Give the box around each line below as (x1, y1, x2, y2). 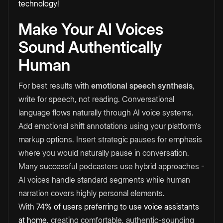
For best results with (18, 81, 91, 91)
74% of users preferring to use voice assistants (34, 202, 199, 212)
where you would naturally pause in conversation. (18, 148, 189, 158)
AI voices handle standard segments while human (18, 175, 190, 185)
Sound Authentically (18, 37, 162, 57)
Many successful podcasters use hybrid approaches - (18, 161, 205, 172)
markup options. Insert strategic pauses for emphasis (18, 134, 202, 145)
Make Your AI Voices (18, 19, 163, 39)
